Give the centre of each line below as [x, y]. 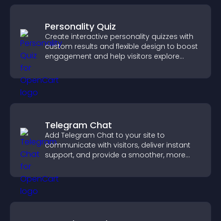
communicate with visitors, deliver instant [118, 145]
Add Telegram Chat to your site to [105, 135]
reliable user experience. [87, 165]
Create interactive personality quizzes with [119, 37]
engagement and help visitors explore [112, 56]
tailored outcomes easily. [90, 66]
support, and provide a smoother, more [115, 155]
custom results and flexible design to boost [121, 46]
